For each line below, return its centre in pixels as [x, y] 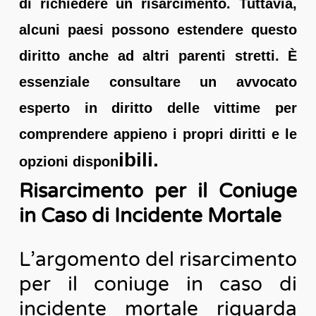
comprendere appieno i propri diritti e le [158, 134]
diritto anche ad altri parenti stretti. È [158, 55]
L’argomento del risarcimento [158, 259]
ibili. [138, 159]
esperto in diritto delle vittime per [158, 108]
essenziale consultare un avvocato [158, 81]
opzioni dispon [68, 161]
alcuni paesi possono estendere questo [158, 29]
